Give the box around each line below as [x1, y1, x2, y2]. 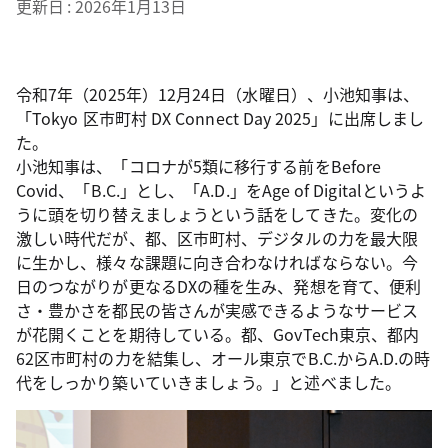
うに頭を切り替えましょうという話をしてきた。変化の [16, 202, 418, 226]
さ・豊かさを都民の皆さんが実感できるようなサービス [16, 298, 418, 322]
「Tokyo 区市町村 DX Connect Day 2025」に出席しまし [16, 106, 425, 130]
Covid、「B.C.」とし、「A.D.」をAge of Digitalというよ [16, 178, 427, 202]
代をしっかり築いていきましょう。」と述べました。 [16, 370, 401, 394]
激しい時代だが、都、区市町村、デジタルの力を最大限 [16, 226, 418, 250]
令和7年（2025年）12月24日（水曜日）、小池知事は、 [16, 82, 420, 106]
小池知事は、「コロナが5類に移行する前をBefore [16, 154, 382, 178]
